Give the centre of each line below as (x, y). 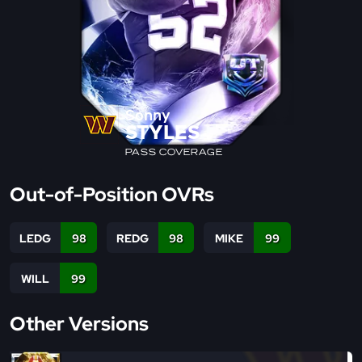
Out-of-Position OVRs (112, 194)
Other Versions (79, 323)
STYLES (162, 133)
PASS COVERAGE (174, 152)
